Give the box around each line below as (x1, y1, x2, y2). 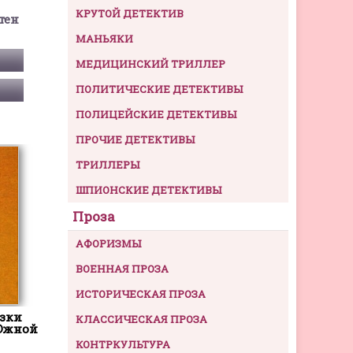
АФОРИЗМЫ (76, 236, 141, 251)
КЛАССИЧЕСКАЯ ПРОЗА (76, 312, 207, 327)
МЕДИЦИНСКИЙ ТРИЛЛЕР (76, 57, 225, 72)
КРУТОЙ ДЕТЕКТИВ (76, 6, 184, 21)
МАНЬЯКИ (76, 32, 133, 46)
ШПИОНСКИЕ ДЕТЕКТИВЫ (76, 183, 221, 198)
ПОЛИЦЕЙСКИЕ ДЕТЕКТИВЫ (76, 107, 236, 122)
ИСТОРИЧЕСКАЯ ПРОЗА (76, 287, 206, 302)
